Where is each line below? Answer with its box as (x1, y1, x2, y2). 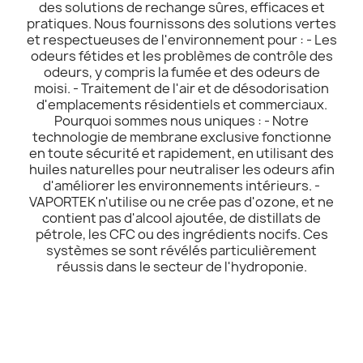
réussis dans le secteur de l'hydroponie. (56, 257, 307, 275)
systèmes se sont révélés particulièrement (46, 241, 317, 259)
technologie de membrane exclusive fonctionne (32, 127, 331, 146)
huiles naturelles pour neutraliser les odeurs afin (28, 160, 335, 178)
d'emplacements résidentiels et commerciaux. (36, 95, 327, 113)
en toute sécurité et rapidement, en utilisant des (29, 143, 334, 162)
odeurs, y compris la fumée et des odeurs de (43, 62, 320, 81)
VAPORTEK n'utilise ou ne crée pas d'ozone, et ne (29, 192, 334, 211)
